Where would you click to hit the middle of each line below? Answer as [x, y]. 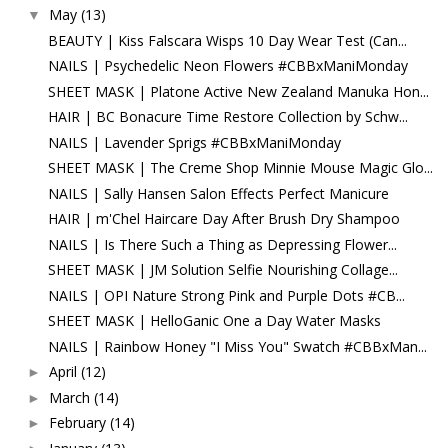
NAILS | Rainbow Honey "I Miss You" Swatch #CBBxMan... [237, 346]
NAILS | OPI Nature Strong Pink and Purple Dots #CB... [226, 295]
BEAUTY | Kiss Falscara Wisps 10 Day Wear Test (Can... [227, 40]
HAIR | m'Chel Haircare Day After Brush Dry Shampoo [223, 219]
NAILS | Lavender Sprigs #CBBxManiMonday [194, 142]
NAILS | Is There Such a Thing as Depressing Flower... [222, 244]
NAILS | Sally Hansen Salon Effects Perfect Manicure [218, 193]
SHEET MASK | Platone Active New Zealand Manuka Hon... [238, 91]
